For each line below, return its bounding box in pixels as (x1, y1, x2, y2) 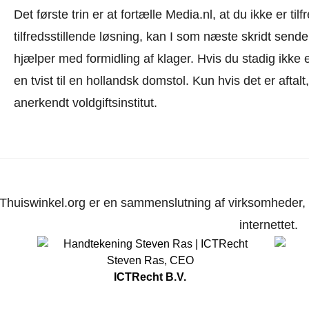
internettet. (239, 218, 299, 232)
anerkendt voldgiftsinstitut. (13, 96, 157, 110)
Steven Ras (106, 255, 164, 267)
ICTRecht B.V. (114, 271, 187, 283)
